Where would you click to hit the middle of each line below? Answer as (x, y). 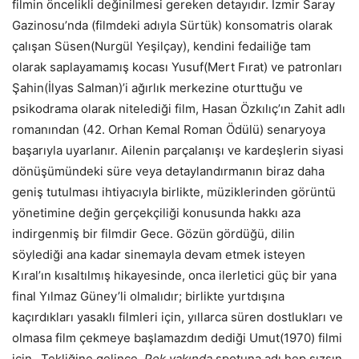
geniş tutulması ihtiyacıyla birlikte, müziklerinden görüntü (174, 192)
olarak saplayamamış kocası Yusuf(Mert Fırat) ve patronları (177, 67)
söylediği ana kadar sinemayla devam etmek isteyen (159, 254)
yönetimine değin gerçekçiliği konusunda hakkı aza (156, 212)
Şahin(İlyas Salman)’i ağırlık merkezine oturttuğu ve (157, 87)
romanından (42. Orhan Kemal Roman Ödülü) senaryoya (169, 129)
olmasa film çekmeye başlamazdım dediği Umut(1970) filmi (177, 337)
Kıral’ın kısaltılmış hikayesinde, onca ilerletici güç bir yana (174, 275)
